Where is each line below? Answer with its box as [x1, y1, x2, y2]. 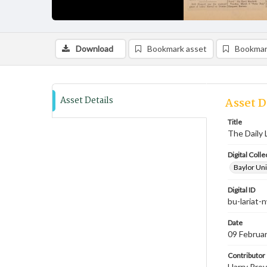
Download [76, 44, 113, 54]
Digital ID [228, 185, 255, 194]
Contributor [228, 251, 265, 260]
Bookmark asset [147, 44, 207, 54]
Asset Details [60, 94, 113, 108]
